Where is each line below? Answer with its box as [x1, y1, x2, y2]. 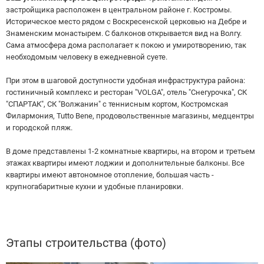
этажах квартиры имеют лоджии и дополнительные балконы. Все [6, 159, 245, 168]
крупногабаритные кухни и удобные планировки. [6, 182, 183, 192]
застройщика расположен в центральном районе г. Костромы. [6, 5, 232, 15]
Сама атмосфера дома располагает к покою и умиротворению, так [6, 41, 246, 50]
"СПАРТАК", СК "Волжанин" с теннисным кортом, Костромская [6, 100, 228, 109]
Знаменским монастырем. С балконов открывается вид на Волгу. [6, 29, 242, 38]
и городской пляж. [6, 123, 72, 133]
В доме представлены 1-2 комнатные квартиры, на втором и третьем [6, 147, 255, 156]
